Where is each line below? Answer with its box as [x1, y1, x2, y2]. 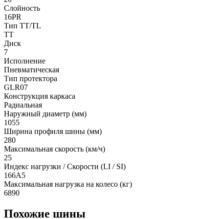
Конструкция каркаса [4, 91, 75, 100]
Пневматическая [4, 65, 59, 74]
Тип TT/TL [4, 21, 41, 30]
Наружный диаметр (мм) [4, 109, 87, 118]
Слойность [4, 3, 40, 12]
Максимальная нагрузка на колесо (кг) [4, 179, 132, 188]
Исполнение [4, 56, 45, 65]
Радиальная [4, 100, 42, 109]
